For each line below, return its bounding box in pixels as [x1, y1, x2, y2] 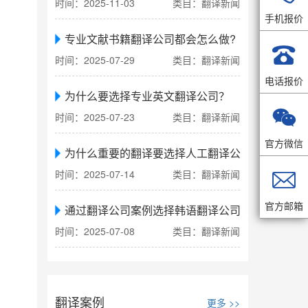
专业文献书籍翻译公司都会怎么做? [65, 31, 236, 47]
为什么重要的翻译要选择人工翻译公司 [65, 145, 252, 162]
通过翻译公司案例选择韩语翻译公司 [65, 202, 241, 219]
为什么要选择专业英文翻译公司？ [65, 88, 230, 104]
